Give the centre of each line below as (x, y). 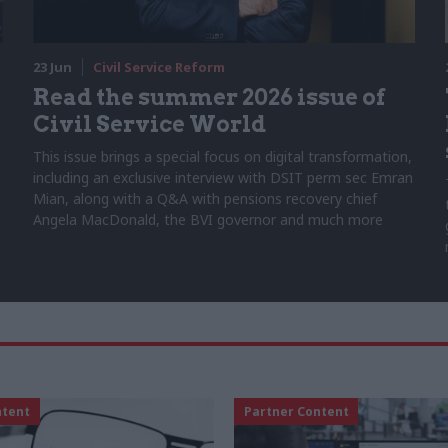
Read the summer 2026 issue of (209, 96)
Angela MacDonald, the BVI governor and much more (208, 219)
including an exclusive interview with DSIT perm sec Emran (223, 177)
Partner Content (296, 411)
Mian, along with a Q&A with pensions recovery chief (205, 198)
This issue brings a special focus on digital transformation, (223, 156)
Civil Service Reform (159, 66)
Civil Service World (150, 123)
